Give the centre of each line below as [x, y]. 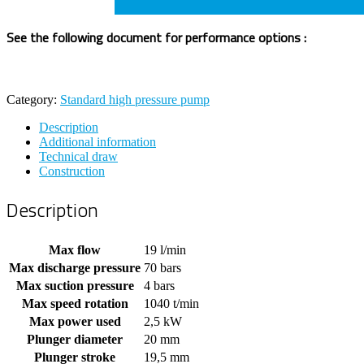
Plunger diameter [75, 339]
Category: [33, 100]
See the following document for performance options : [156, 38]
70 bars [162, 267]
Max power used [75, 321]
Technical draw [78, 157]
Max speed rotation [75, 303]
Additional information [97, 142]
